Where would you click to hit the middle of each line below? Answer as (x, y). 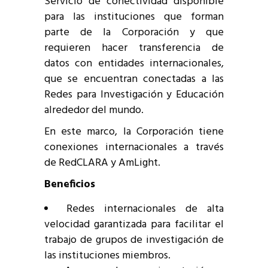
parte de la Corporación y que (134, 32)
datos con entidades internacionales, (134, 63)
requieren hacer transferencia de (134, 48)
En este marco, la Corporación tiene (134, 132)
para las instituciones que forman (134, 17)
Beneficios (70, 184)
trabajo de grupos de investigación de (134, 240)
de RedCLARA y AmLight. (102, 163)
